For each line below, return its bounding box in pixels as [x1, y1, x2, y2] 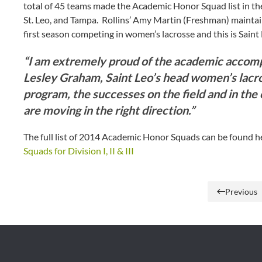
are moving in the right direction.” [23, 102, 195, 117]
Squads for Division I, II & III [23, 144, 134, 156]
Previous [225, 186, 257, 196]
